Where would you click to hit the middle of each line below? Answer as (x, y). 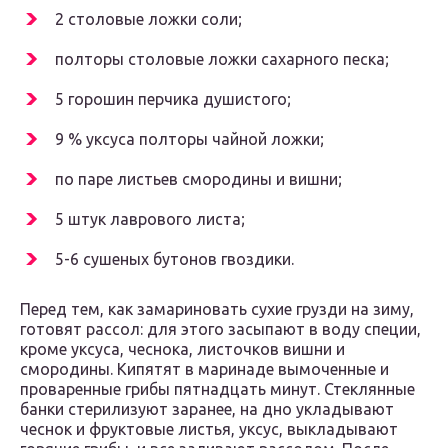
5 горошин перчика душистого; (173, 99)
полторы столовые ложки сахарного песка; (222, 59)
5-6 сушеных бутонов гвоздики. (174, 259)
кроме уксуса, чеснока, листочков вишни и (182, 349)
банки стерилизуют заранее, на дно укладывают (207, 409)
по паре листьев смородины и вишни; (198, 179)
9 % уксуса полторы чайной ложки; (189, 139)
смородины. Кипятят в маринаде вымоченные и (204, 369)
